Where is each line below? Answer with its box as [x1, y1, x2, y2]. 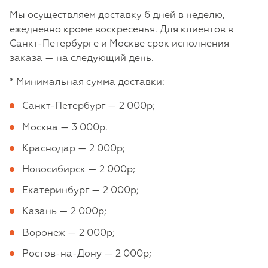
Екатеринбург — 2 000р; [22, 186, 139, 196]
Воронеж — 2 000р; [22, 228, 115, 238]
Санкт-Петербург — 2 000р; [22, 102, 155, 112]
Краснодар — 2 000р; [22, 144, 125, 154]
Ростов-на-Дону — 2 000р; [22, 249, 151, 259]
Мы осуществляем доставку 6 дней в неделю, [10, 11, 225, 21]
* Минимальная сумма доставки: [10, 78, 165, 88]
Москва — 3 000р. [22, 123, 108, 133]
